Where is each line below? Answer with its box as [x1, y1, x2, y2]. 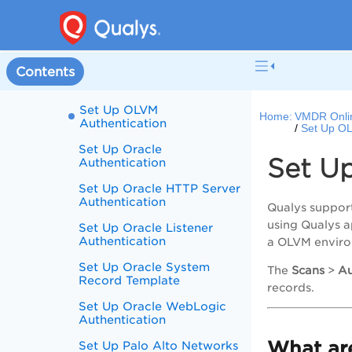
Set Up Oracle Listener [79, 221, 214, 234]
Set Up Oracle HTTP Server [79, 181, 241, 195]
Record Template [79, 273, 181, 287]
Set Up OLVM [79, 103, 159, 116]
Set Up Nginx [79, 64, 158, 77]
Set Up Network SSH [79, 24, 203, 38]
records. [267, 281, 314, 295]
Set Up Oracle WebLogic [79, 299, 227, 313]
